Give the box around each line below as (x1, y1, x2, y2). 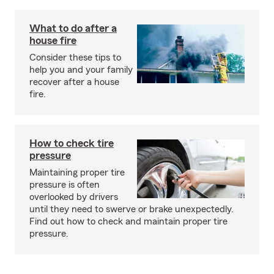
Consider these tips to (29, 53, 121, 62)
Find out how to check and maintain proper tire (29, 217, 228, 226)
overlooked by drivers (29, 192, 118, 202)
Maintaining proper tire (29, 168, 125, 177)
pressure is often (29, 180, 100, 190)
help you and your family (29, 65, 133, 75)
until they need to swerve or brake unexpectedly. (29, 204, 234, 214)
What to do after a (29, 23, 117, 34)
